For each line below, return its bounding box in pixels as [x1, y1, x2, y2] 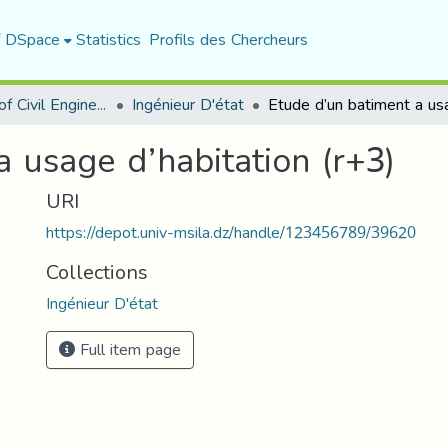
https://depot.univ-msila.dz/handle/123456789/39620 [46, 217, 416, 248]
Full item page [75, 334, 181, 365]
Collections [46, 253, 148, 291]
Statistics [75, 24, 141, 55]
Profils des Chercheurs [148, 24, 308, 55]
